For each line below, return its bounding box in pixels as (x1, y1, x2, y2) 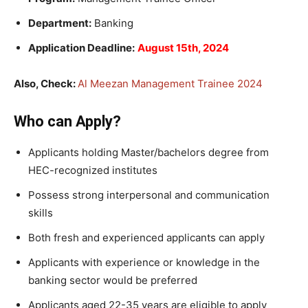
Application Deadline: (28, 41, 135, 54)
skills (28, 206, 53, 219)
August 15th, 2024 (137, 41, 229, 54)
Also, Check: (14, 77, 78, 90)
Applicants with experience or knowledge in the (28, 256, 260, 269)
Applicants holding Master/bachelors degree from (28, 146, 269, 159)
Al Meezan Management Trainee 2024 (78, 77, 263, 90)
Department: (28, 16, 91, 30)
